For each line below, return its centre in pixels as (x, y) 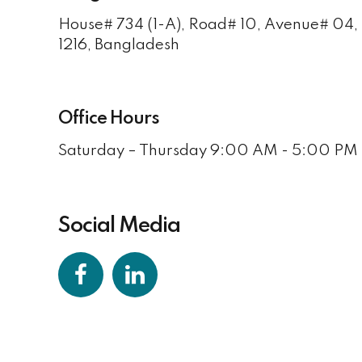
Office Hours (109, 119)
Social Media (119, 225)
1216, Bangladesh (119, 45)
